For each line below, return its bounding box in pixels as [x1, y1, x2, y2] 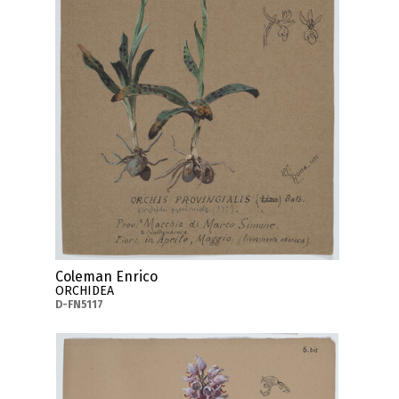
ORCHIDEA [54, 283, 114, 299]
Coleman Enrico [54, 268, 158, 286]
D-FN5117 [54, 298, 103, 312]
